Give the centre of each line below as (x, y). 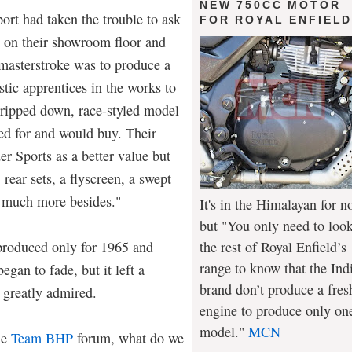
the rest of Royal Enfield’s (273, 246)
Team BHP (42, 337)
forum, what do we (128, 337)
